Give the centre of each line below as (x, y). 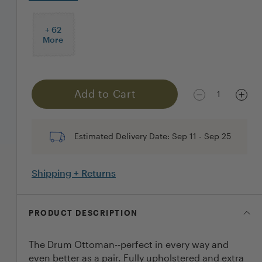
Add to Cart (105, 94)
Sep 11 (184, 136)
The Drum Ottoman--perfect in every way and (129, 244)
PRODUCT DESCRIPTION (83, 213)
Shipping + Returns (74, 173)
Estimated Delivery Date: (123, 136)
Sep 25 (217, 136)
